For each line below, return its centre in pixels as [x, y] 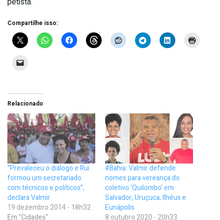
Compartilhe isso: [33, 23]
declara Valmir [29, 198]
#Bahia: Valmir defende [140, 168]
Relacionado [25, 104]
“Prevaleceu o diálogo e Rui [48, 168]
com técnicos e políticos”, [46, 188]
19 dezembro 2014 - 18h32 [49, 208]
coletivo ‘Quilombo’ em [139, 188]
